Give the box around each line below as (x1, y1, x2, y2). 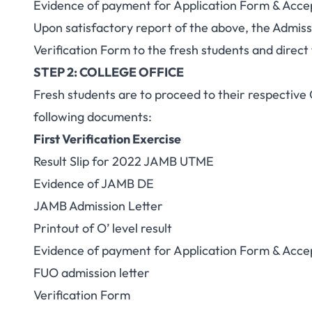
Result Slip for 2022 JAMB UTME (33, 153, 214, 169)
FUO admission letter (33, 265, 150, 281)
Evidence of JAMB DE (33, 175, 154, 192)
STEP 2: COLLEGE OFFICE (33, 64, 184, 80)
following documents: (33, 109, 152, 125)
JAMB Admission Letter (33, 198, 163, 214)
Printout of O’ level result (33, 220, 172, 236)
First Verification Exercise (33, 131, 181, 147)
